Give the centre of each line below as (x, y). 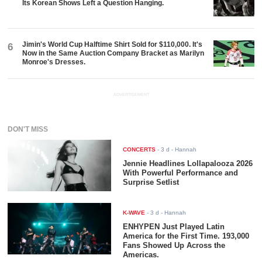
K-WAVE (134, 212)
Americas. (141, 254)
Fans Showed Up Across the (174, 245)
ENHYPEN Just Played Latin (174, 226)
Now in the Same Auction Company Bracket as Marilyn (113, 54)
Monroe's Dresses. (54, 62)
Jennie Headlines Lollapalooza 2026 (188, 163)
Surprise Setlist (151, 182)
